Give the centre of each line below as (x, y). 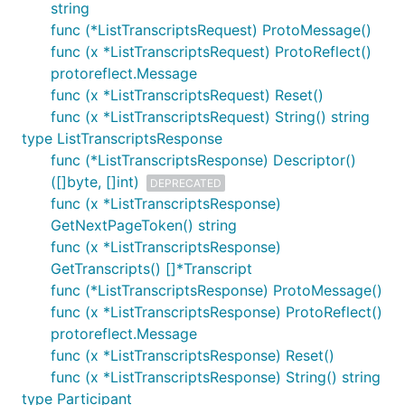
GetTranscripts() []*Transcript (151, 268)
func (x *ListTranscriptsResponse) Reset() (193, 355)
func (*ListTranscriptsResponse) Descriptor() (203, 160)
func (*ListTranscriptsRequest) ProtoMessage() (211, 30)
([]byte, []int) (95, 182)
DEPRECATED (186, 183)
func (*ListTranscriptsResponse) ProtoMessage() (217, 290)
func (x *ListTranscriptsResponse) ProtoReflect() (217, 312)
